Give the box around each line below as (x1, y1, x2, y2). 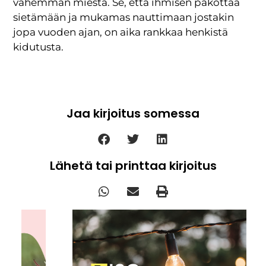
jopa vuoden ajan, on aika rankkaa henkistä (13, 26, 229, 39)
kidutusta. (13, 41, 64, 53)
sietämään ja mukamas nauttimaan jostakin (13, 11, 235, 24)
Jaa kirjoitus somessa (66, 104, 199, 122)
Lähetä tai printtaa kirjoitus (49, 157, 217, 174)
